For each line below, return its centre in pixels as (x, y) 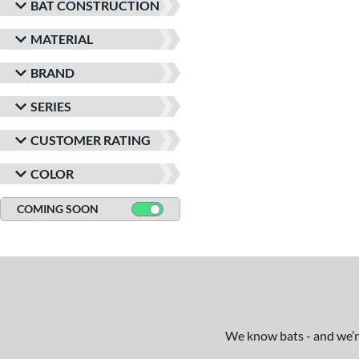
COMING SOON (58, 209)
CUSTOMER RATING (91, 140)
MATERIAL (62, 39)
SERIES (51, 106)
